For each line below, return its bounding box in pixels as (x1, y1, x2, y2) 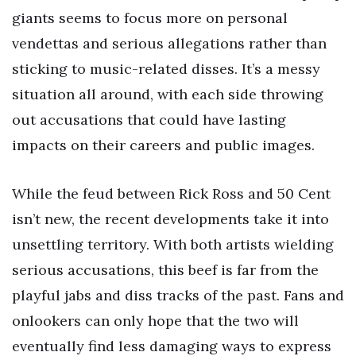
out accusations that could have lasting (12, 110, 286, 129)
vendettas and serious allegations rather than (12, 33, 327, 52)
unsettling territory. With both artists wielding (12, 235, 334, 254)
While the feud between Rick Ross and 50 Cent (12, 184, 331, 203)
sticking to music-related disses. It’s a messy (12, 59, 320, 78)
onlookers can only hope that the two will (12, 311, 299, 331)
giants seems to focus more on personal (12, 8, 288, 27)
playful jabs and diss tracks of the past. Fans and (12, 286, 344, 305)
